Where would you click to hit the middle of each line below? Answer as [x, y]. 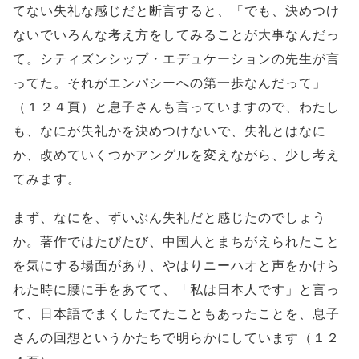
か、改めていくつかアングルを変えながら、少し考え [176, 155]
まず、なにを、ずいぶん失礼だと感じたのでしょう [169, 218]
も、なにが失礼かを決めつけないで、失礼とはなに [169, 131]
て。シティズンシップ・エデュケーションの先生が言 [176, 59]
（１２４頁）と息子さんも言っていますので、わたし [176, 107]
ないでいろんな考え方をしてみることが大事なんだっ [176, 35]
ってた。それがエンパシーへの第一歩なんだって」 [169, 83]
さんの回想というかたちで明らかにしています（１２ [176, 338]
